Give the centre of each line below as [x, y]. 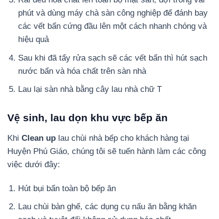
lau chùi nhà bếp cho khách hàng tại [122, 138]
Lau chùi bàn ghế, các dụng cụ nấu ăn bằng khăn [108, 206]
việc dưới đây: [34, 164]
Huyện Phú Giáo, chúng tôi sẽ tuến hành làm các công [107, 151]
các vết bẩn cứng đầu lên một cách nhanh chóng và [113, 26]
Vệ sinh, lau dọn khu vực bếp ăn [88, 117]
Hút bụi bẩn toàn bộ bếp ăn [67, 188]
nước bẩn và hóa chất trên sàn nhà [82, 71]
